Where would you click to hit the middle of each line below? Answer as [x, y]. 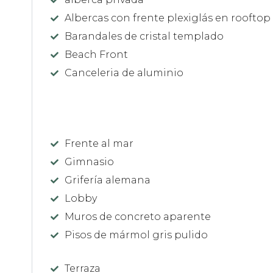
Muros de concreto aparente [138, 216]
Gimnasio [89, 161]
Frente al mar [99, 143]
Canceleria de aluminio [124, 73]
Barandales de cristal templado [144, 36]
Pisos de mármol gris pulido [136, 235]
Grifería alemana [108, 180]
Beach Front [96, 54]
